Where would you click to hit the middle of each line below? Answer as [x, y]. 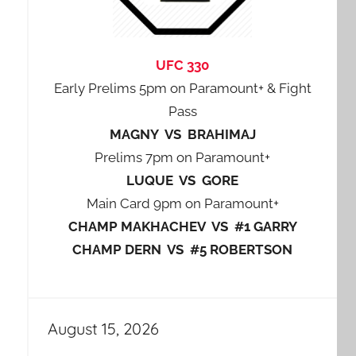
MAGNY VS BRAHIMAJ [182, 134]
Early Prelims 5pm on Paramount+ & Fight [182, 88]
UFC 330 [183, 65]
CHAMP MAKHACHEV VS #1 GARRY [182, 226]
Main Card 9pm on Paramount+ [182, 203]
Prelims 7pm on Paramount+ [183, 157]
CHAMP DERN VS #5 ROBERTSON [183, 250]
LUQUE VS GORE [183, 180]
